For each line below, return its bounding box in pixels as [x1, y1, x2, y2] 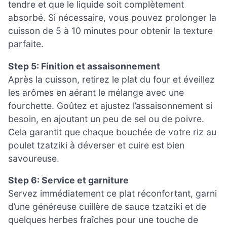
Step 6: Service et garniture [8, 175, 129, 186]
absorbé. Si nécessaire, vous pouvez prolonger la [8, 12, 216, 23]
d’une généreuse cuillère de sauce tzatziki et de [8, 201, 206, 212]
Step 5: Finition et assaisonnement [8, 60, 160, 71]
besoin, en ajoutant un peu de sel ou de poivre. [8, 113, 204, 124]
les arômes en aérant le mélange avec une [8, 87, 184, 98]
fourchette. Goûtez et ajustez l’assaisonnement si [8, 100, 212, 111]
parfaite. [8, 39, 44, 50]
